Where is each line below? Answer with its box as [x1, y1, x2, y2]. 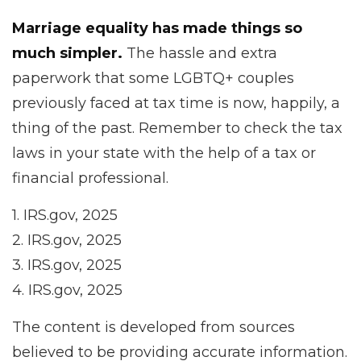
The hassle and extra [122, 44, 277, 62]
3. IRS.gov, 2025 [12, 256, 122, 274]
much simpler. [12, 44, 122, 62]
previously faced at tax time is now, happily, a [12, 94, 340, 112]
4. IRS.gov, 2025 [12, 281, 122, 299]
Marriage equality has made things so [12, 19, 302, 37]
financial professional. [12, 169, 168, 187]
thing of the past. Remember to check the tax [12, 119, 342, 137]
